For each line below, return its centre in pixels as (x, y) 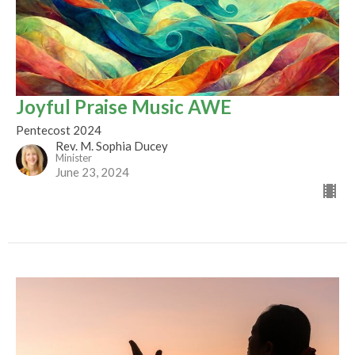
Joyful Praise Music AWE (124, 106)
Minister (74, 157)
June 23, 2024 (92, 172)
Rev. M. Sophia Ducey (112, 145)
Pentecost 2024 (59, 130)
